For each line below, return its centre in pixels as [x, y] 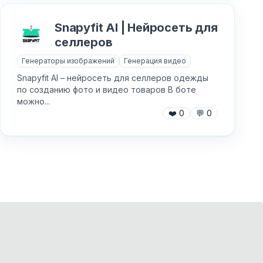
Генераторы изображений [68, 61]
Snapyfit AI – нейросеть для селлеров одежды [113, 78]
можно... [33, 101]
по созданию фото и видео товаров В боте [107, 90]
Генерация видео [155, 61]
